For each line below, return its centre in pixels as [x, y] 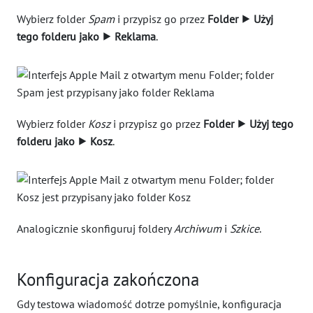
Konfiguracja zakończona [108, 279]
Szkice [245, 228]
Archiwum [198, 228]
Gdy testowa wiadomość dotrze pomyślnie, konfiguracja [149, 304]
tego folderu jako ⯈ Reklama [86, 36]
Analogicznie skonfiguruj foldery [95, 228]
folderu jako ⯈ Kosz [65, 141]
